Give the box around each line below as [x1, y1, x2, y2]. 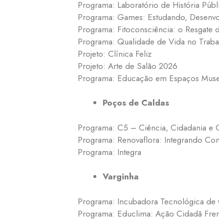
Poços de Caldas [103, 97, 169, 109]
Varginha [103, 171, 139, 183]
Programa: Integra [78, 146, 141, 158]
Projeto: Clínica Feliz [78, 47, 152, 60]
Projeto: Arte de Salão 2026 [78, 60, 177, 72]
